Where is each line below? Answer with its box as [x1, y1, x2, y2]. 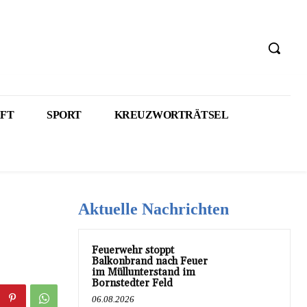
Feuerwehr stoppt [92, 244, 174, 257]
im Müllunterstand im [92, 266, 195, 279]
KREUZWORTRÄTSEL [114, 109, 228, 121]
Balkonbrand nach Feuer [92, 255, 208, 268]
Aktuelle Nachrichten [78, 200, 229, 218]
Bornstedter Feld [92, 277, 173, 290]
